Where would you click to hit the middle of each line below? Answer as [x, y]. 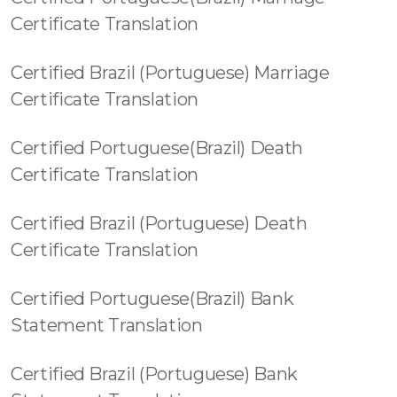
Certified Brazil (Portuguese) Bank [155, 374]
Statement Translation [107, 325]
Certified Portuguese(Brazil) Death [157, 148]
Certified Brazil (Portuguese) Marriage [170, 73]
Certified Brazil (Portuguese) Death [159, 223]
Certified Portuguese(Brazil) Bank [152, 299]
